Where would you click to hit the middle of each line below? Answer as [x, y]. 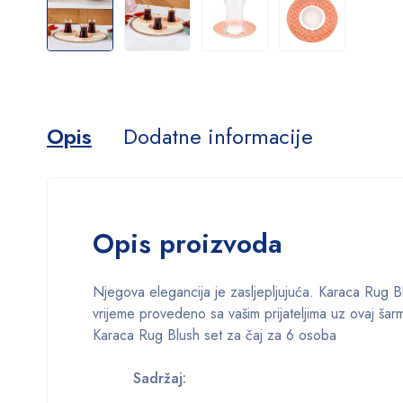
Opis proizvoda [188, 243]
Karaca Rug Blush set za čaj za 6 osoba [215, 335]
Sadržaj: [139, 378]
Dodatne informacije [218, 136]
